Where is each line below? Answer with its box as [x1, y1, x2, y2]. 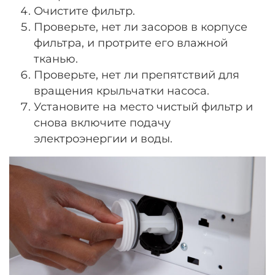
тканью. [34, 52, 78, 66]
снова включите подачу [34, 116, 171, 130]
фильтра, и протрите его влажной [34, 36, 228, 50]
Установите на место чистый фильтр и [34, 100, 253, 114]
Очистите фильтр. [34, 4, 135, 18]
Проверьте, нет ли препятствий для [34, 68, 239, 82]
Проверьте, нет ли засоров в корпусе [34, 20, 247, 34]
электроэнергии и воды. [34, 132, 172, 145]
